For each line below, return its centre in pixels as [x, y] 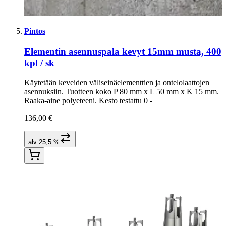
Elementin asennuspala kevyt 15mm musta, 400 [123, 52]
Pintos [35, 31]
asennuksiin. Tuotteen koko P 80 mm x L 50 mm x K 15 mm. [122, 92]
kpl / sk [39, 63]
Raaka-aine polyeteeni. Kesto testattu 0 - [88, 101]
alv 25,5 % [44, 142]
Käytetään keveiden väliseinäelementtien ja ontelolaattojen [117, 83]
